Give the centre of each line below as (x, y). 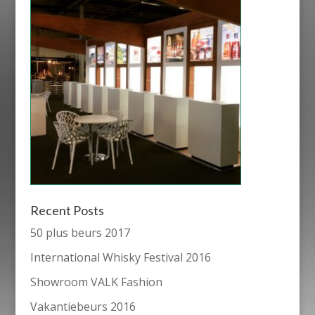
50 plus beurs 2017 (80, 232)
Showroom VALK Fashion (96, 282)
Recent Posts (67, 210)
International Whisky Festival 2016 (120, 257)
